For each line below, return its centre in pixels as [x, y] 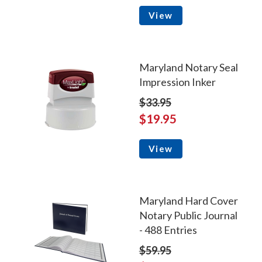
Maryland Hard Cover [188, 201]
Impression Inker [177, 82]
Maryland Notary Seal [188, 68]
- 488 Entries [168, 230]
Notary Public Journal [188, 216]
